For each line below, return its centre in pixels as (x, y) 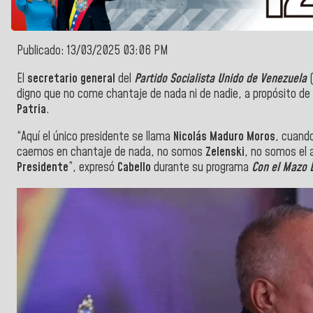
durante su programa (201, 168)
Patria (31, 109)
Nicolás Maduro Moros (224, 137)
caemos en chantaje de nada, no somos (111, 153)
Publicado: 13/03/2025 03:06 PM (93, 51)
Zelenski (225, 153)
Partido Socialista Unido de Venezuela (220, 79)
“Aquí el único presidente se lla (86, 137)
